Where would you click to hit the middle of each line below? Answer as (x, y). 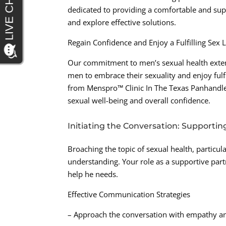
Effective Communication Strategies (129, 194)
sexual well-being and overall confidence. (139, 101)
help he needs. (93, 174)
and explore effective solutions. (122, 22)
